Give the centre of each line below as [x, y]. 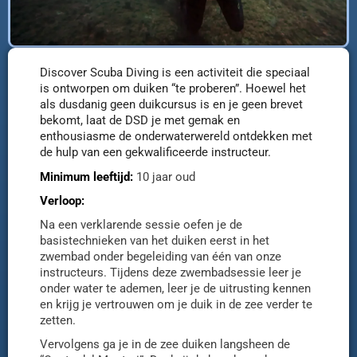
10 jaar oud [166, 177]
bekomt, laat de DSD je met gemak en [140, 121]
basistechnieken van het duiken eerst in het [155, 241]
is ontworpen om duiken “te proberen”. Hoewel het [173, 89]
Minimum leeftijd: [86, 177]
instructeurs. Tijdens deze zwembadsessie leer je [171, 273]
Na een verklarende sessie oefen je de [141, 225]
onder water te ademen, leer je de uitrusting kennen [175, 289]
